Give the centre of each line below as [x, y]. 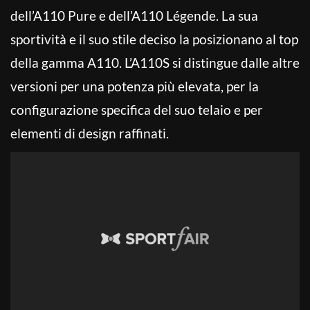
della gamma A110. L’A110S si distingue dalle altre [155, 62]
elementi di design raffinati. [90, 133]
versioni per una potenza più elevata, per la [135, 86]
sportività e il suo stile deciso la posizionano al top [154, 39]
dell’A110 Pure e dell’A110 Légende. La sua [134, 15]
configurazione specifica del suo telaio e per [137, 109]
